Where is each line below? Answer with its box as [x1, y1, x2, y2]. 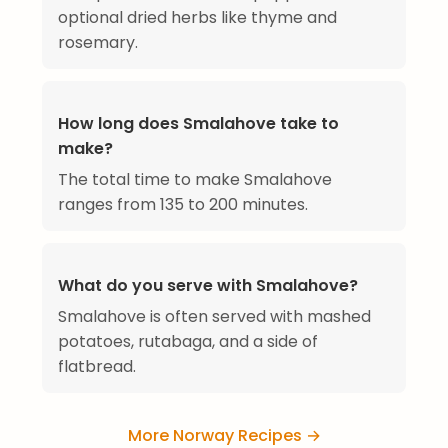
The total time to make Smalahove [58, 168, 332, 192]
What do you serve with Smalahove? [58, 274, 358, 298]
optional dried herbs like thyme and [58, 6, 337, 30]
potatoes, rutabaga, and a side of [58, 330, 318, 354]
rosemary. [58, 31, 138, 55]
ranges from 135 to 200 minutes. [58, 193, 308, 217]
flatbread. [58, 355, 136, 379]
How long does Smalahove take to [58, 112, 339, 136]
